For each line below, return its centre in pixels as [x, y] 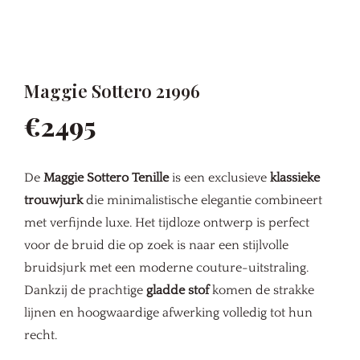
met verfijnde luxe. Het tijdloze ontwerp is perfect [167, 223]
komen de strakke [262, 290]
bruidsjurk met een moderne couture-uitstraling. [166, 268]
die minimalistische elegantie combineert [202, 200]
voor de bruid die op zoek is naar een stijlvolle [156, 245]
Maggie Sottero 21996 [112, 91]
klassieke [295, 178]
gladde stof [178, 290]
